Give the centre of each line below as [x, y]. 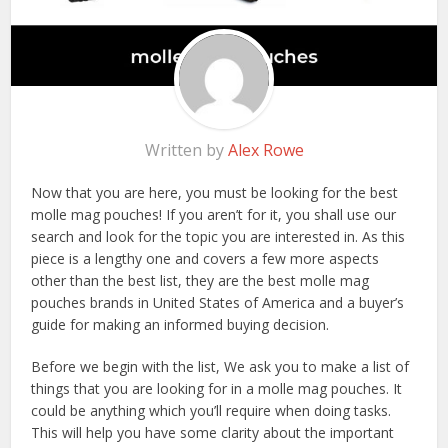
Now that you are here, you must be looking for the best [215, 193]
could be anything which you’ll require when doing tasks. [211, 411]
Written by [186, 150]
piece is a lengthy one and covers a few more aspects [205, 259]
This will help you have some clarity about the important [213, 433]
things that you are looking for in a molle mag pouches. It [217, 389]
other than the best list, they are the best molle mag [200, 281]
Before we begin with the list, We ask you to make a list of [220, 367]
